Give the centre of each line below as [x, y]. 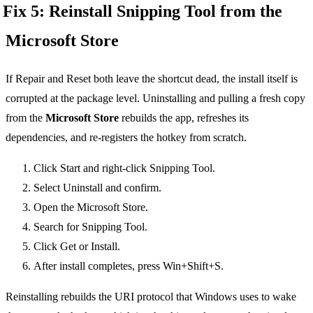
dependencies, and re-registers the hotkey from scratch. [126, 137]
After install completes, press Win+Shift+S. [129, 265]
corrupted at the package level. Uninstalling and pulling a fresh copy [155, 98]
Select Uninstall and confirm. [97, 187]
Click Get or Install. [77, 246]
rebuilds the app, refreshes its [184, 117]
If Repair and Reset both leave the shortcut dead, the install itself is [152, 78]
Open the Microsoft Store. [91, 207]
